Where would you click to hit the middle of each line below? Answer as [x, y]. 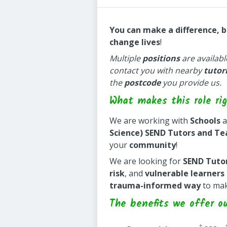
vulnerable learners [185, 173]
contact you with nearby [157, 70]
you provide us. [191, 83]
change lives [135, 42]
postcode [142, 83]
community [153, 145]
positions [161, 58]
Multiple [126, 58]
